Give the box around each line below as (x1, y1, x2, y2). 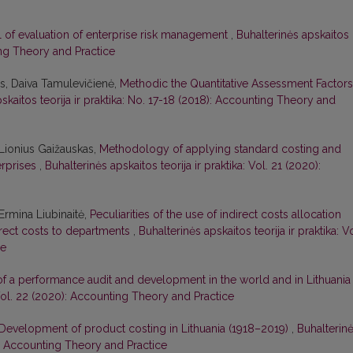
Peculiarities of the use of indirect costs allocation (90, 208, 341, 221)
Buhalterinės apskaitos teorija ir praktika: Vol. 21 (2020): (45, 159, 321, 173)
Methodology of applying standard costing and (99, 143, 341, 156)
